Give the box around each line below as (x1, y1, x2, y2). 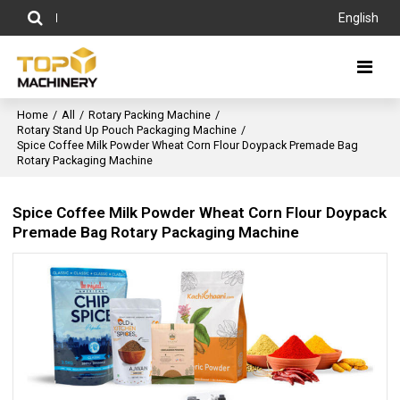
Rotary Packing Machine (88, 108, 212, 121)
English (337, 11, 379, 25)
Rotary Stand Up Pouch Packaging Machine (17, 123, 237, 137)
